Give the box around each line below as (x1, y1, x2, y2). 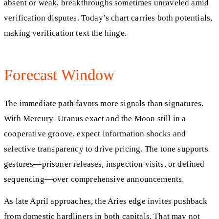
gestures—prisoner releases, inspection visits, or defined (4, 159, 205, 169)
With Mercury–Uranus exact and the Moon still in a (4, 114, 186, 124)
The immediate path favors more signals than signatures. (4, 99, 204, 109)
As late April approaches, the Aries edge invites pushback (4, 196, 208, 206)
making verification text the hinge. (4, 28, 127, 38)
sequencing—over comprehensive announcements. (4, 175, 184, 184)
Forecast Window (4, 66, 115, 84)
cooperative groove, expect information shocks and (4, 129, 186, 139)
